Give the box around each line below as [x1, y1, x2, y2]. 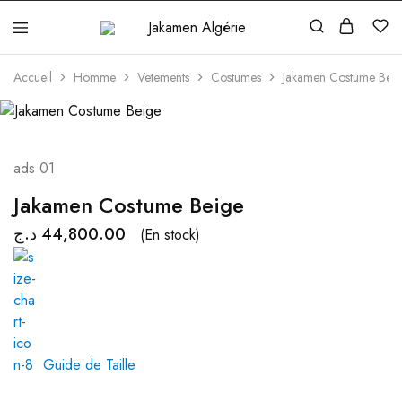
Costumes [211, 68, 261, 86]
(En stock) [140, 223, 200, 245]
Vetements [137, 68, 189, 86]
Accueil [13, 68, 52, 86]
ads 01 [13, 158, 55, 179]
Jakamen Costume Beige [13, 189, 244, 221]
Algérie [70, 44, 115, 66]
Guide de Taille [43, 354, 135, 375]
